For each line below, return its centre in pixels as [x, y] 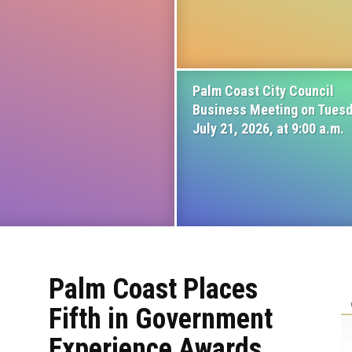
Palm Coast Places [153, 289]
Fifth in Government [161, 319]
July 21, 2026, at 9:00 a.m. [268, 128]
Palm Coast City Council [263, 91]
